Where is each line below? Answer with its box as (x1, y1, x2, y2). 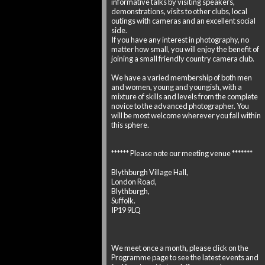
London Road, (111, 177, 157, 186)
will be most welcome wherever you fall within (111, 111, 261, 120)
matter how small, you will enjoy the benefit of (111, 44, 259, 54)
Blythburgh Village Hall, (111, 167, 188, 177)
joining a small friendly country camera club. (111, 54, 254, 63)
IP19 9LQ (111, 205, 141, 215)
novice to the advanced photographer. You (111, 101, 249, 111)
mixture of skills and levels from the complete (111, 92, 258, 101)
